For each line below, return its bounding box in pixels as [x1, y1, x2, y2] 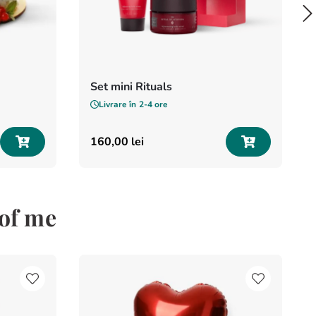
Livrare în [99, 98, 137, 110]
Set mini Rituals [90, 78, 173, 95]
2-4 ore [139, 98, 169, 110]
